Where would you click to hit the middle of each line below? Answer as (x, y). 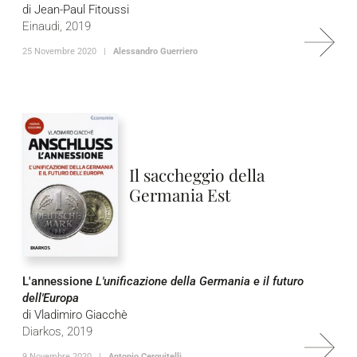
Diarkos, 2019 (57, 331)
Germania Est (180, 194)
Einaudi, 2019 (57, 26)
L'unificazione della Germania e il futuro (200, 281)
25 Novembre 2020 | (68, 51)
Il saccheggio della (197, 175)
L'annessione (59, 281)
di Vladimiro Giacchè (75, 315)
